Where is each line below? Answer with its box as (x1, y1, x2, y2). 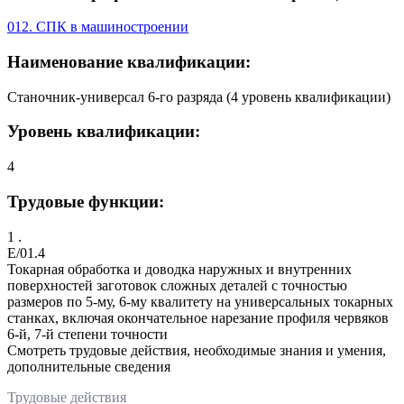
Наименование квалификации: (7, 52, 251, 72)
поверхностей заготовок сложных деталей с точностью (7, 277, 347, 293)
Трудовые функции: (7, 191, 164, 211)
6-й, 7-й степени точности (7, 326, 168, 342)
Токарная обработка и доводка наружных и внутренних (7, 261, 352, 277)
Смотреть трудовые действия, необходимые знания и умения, (7, 342, 386, 358)
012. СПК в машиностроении (7, 19, 188, 35)
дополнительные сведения (7, 358, 170, 374)
